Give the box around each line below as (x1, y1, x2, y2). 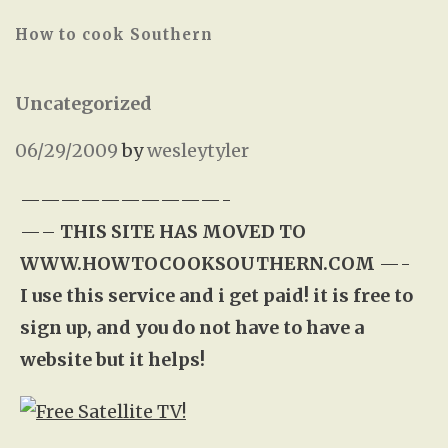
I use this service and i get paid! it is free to (20, 284, 413, 307)
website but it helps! (20, 348, 205, 371)
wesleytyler (147, 139, 249, 162)
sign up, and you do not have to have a (20, 316, 364, 339)
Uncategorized (15, 92, 152, 115)
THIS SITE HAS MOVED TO (56, 220, 306, 243)
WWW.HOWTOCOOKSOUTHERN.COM (20, 252, 379, 275)
